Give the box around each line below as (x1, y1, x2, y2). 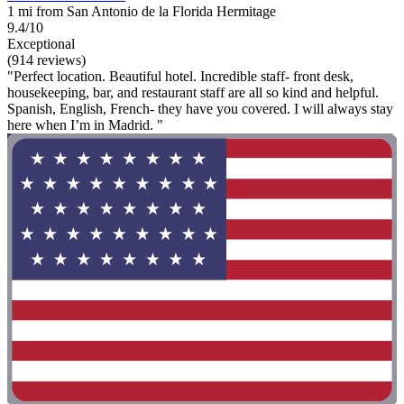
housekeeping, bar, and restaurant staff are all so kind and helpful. (7, 85, 379, 101)
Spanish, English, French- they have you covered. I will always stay (7, 101, 393, 117)
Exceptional (7, 36, 75, 52)
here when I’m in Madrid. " (7, 117, 163, 133)
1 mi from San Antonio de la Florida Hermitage (7, 4, 276, 20)
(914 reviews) (7, 52, 86, 69)
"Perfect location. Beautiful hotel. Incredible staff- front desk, (7, 69, 353, 85)
